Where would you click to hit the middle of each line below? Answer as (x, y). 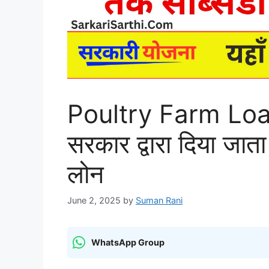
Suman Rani (159, 200)
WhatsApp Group (128, 243)
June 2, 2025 (94, 200)
